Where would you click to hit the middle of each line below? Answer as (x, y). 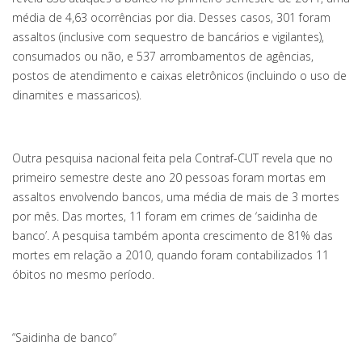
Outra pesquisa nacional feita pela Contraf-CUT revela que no (173, 158)
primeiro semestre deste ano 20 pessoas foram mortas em (169, 177)
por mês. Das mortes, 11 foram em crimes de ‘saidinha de (165, 216)
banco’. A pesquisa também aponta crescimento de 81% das (173, 236)
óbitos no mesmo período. (83, 274)
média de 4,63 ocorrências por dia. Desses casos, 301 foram (171, 17)
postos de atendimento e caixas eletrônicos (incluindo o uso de (179, 76)
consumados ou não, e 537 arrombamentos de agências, (163, 56)
